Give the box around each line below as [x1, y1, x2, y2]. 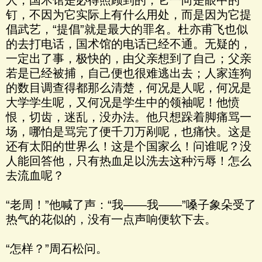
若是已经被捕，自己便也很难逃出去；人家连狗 [6, 67, 251, 80]
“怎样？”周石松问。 [6, 242, 108, 255]
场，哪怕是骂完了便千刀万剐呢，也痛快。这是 [6, 125, 251, 138]
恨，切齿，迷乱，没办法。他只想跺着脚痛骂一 [6, 111, 251, 123]
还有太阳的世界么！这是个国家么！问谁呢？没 [6, 140, 251, 153]
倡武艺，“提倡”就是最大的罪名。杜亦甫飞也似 [6, 23, 248, 36]
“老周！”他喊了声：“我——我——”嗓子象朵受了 [6, 198, 256, 211]
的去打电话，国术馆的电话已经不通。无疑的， [6, 37, 251, 50]
